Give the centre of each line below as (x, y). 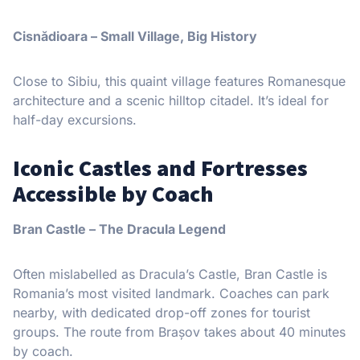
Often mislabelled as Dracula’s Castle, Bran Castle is (170, 274)
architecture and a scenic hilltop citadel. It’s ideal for (171, 100)
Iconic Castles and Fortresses (160, 168)
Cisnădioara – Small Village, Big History (135, 36)
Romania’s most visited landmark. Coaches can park (171, 293)
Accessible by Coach (113, 193)
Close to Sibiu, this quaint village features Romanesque (179, 81)
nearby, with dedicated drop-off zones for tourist (162, 312)
